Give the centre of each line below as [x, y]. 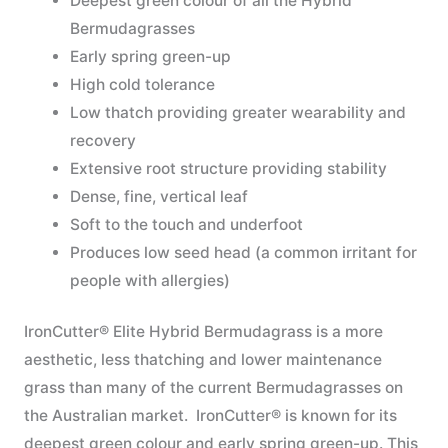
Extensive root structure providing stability [229, 168]
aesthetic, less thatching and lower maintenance [202, 360]
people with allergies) [150, 280]
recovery [103, 140]
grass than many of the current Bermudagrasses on [213, 388]
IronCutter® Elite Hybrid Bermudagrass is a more [203, 332]
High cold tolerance [143, 84]
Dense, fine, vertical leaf [159, 196]
